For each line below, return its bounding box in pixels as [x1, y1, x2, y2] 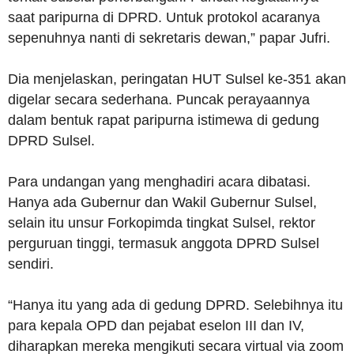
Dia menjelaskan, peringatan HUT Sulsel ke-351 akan [8, 71, 346, 88]
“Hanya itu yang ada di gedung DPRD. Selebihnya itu [8, 297, 343, 314]
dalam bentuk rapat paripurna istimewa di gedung [8, 112, 319, 129]
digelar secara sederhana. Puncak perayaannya [8, 92, 310, 108]
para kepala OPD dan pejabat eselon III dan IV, [8, 318, 304, 334]
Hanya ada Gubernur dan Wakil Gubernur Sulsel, [8, 194, 317, 211]
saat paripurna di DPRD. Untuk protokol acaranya [8, 9, 320, 26]
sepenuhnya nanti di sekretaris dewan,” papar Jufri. [8, 30, 330, 47]
